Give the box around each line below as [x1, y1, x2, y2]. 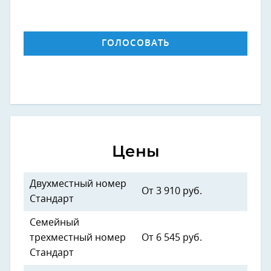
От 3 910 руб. [142, 186, 202, 197]
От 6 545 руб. [142, 233, 202, 243]
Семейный [30, 218, 79, 228]
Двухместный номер [30, 179, 126, 189]
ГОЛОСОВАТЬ [101, 39, 170, 48]
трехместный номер [30, 233, 126, 243]
